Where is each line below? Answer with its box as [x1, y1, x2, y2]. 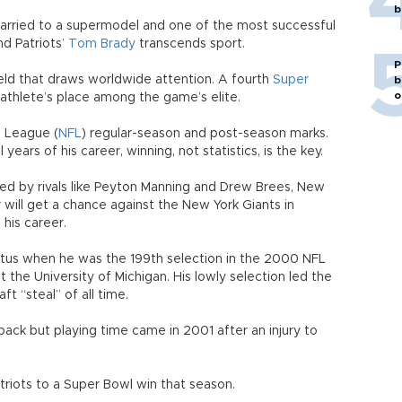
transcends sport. [135, 38, 245, 50]
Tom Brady [68, 38, 135, 50]
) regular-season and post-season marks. [82, 127, 328, 140]
